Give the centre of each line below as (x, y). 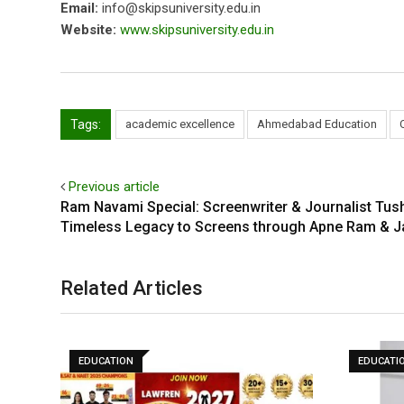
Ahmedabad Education (317, 124)
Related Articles (132, 288)
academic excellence (180, 124)
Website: (88, 30)
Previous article (114, 187)
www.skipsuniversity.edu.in (197, 30)
